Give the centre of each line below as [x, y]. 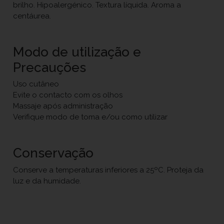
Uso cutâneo [36, 84]
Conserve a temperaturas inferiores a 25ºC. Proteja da [108, 170]
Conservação [53, 153]
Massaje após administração [63, 106]
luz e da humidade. [47, 181]
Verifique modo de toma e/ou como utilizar [90, 117]
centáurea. [32, 16]
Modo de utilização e [77, 51]
